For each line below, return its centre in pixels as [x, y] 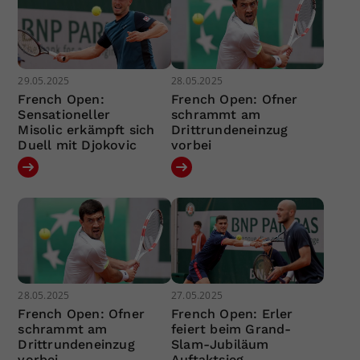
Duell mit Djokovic [78, 145]
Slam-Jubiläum [220, 345]
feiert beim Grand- [231, 329]
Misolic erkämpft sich [86, 129]
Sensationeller [64, 114]
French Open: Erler [232, 314]
